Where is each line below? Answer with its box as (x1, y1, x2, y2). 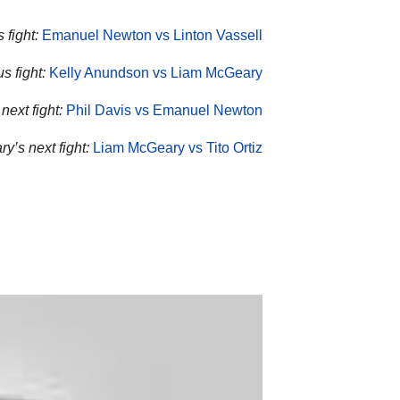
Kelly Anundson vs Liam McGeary (49, 64, 262, 80)
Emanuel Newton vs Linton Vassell (42, 28, 262, 44)
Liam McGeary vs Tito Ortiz (93, 139, 262, 155)
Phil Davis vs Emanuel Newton (66, 102, 262, 118)
